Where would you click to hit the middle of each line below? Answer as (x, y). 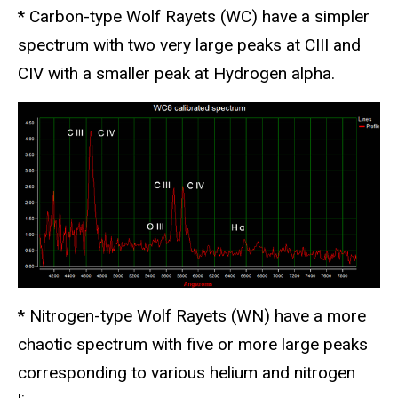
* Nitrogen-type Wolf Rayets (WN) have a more (192, 316)
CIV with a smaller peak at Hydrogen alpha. (176, 73)
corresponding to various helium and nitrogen (187, 373)
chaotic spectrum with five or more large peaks (193, 345)
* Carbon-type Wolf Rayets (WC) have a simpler (194, 16)
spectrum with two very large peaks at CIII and (189, 44)
